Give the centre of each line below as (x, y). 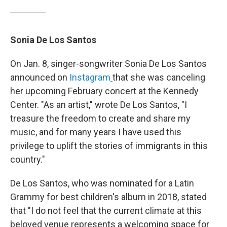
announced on (40, 77)
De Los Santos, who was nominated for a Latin (102, 183)
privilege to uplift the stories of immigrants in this (109, 146)
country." (28, 159)
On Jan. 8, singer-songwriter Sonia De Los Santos (108, 64)
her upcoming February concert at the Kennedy (104, 91)
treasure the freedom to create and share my (100, 118)
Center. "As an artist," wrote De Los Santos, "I (99, 105)
